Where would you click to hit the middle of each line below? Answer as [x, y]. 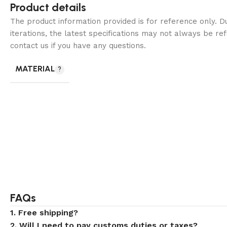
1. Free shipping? [44, 213]
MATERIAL [35, 69]
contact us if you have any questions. [78, 46]
